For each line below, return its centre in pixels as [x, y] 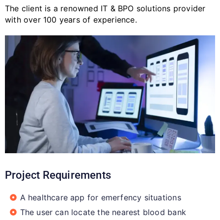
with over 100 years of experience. [71, 20]
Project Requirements [58, 175]
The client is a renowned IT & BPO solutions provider [105, 8]
